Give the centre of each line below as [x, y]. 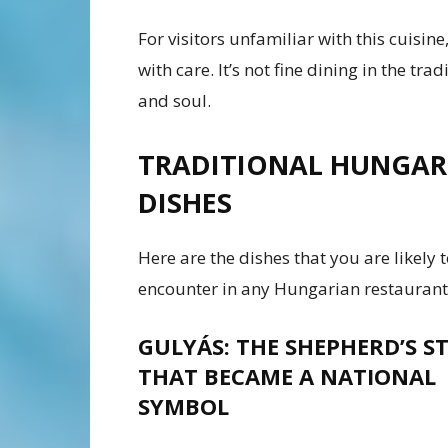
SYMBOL [183, 406]
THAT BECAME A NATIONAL [287, 376]
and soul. [174, 101]
